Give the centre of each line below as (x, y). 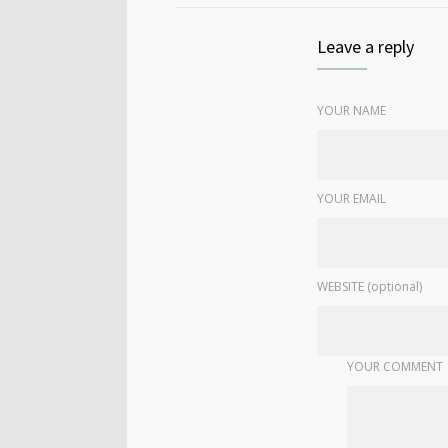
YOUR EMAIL (351, 198)
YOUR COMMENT (395, 366)
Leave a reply (365, 46)
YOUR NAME (351, 110)
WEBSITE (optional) (369, 286)
